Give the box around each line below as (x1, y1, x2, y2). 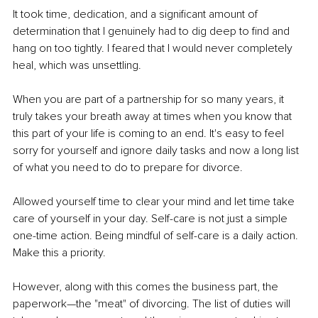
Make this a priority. (13, 246, 106, 261)
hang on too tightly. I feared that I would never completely (13, 41, 295, 56)
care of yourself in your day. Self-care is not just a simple (13, 212, 290, 226)
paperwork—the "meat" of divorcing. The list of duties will (13, 297, 293, 312)
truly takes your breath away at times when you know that (13, 109, 295, 124)
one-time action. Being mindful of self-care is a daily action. (13, 229, 301, 243)
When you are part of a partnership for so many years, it (13, 92, 287, 107)
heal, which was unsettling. (13, 58, 141, 73)
